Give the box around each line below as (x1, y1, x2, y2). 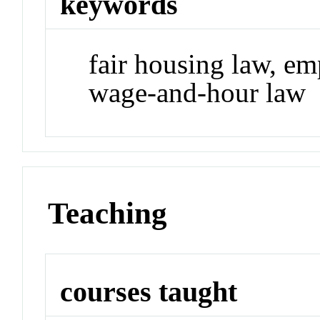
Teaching (48, 196, 168, 231)
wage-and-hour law (89, 77, 306, 109)
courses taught (60, 275, 238, 308)
